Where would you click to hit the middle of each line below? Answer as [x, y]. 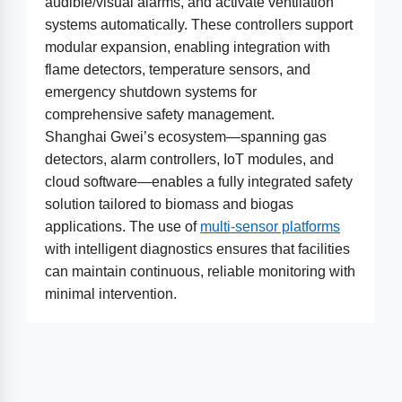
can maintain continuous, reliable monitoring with [200, 271]
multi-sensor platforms [270, 227]
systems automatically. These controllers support [199, 25]
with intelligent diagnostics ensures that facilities [197, 249]
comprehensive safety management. [160, 114]
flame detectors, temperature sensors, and [178, 70]
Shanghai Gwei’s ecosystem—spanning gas [186, 137]
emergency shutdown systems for [151, 92]
